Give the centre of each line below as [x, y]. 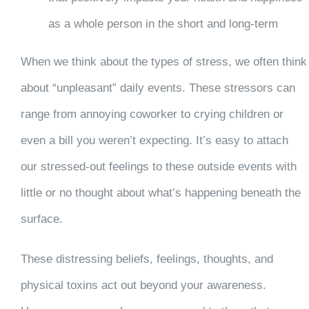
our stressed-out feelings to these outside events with [158, 166]
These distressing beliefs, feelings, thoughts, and [147, 259]
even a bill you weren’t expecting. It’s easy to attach [154, 140]
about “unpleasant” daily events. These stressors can [158, 88]
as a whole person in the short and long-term [163, 23]
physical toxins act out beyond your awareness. [143, 285]
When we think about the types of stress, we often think [163, 61]
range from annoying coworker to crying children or [152, 114]
